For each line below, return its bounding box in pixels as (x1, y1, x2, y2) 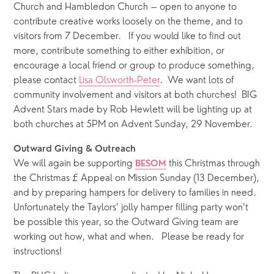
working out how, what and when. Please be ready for (13, 232, 245, 242)
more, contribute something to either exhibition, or (13, 46, 225, 56)
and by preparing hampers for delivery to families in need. (13, 188, 257, 198)
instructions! (13, 246, 67, 257)
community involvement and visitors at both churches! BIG (13, 90, 257, 100)
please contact (13, 75, 80, 86)
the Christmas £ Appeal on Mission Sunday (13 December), (13, 173, 260, 183)
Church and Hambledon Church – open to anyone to (13, 2, 237, 12)
